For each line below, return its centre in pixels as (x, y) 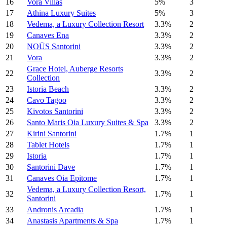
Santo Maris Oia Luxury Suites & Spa (88, 123)
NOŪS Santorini (54, 47)
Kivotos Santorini (55, 111)
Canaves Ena (48, 35)
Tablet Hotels (48, 145)
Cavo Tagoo (47, 100)
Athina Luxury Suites (61, 13)
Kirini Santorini (52, 134)
